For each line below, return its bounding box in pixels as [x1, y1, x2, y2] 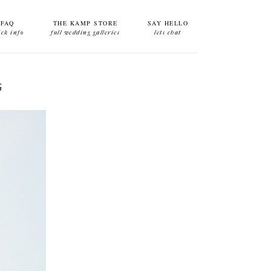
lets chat [154, 29, 181, 36]
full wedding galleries [51, 29, 120, 36]
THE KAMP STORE [53, 19, 118, 27]
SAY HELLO [147, 19, 188, 27]
